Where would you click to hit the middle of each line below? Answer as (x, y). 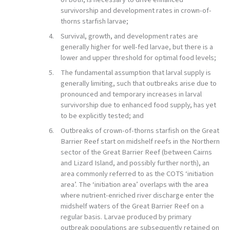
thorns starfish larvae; (94, 22)
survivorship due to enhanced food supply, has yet (138, 105)
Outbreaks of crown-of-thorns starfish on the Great (140, 131)
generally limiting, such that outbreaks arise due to (138, 84)
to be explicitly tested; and (102, 116)
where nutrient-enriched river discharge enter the (137, 196)
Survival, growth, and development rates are (129, 36)
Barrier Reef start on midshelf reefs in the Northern (140, 142)
